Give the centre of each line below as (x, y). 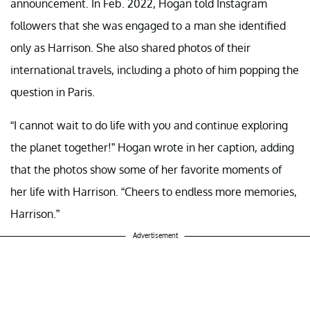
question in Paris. (53, 92)
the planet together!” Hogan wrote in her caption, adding (152, 148)
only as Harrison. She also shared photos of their (130, 48)
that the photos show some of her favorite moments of (146, 170)
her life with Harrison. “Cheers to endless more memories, (154, 192)
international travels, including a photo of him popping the (155, 70)
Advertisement (155, 236)
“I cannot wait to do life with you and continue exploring (149, 126)
